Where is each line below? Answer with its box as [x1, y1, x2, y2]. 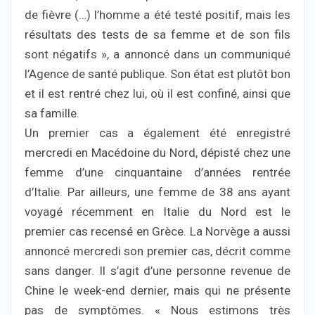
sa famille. [25, 105, 79, 120]
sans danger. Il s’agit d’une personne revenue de [25, 263, 290, 278]
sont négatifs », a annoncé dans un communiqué [25, 46, 290, 61]
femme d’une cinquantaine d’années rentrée [25, 165, 290, 179]
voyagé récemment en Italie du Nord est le [25, 204, 290, 219]
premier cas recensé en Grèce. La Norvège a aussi [25, 224, 290, 238]
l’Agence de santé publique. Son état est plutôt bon [25, 66, 290, 81]
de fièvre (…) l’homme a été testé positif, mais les [25, 7, 290, 22]
